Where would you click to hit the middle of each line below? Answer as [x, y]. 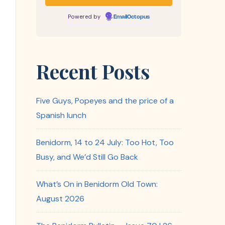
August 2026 [60, 199]
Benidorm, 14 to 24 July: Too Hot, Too [105, 143]
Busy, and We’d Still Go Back [87, 157]
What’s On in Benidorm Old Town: [97, 184]
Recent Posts [93, 71]
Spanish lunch [61, 116]
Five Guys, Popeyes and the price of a [105, 101]
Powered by [85, 17]
